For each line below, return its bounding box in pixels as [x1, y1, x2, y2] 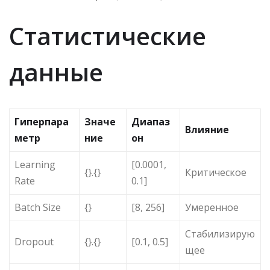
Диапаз [131, 115, 170, 129]
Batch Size [14, 201, 61, 215]
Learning [14, 158, 55, 172]
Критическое [185, 166, 246, 180]
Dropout [14, 235, 54, 249]
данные [9, 55, 103, 89]
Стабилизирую [185, 227, 255, 241]
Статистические [9, 19, 206, 53]
